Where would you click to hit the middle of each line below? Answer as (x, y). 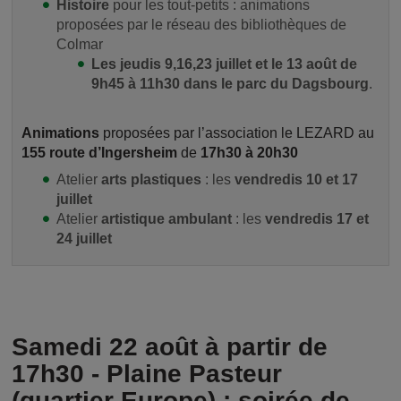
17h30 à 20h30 (249, 152)
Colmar (80, 44)
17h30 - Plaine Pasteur (147, 373)
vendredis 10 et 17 (296, 179)
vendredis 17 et (317, 218)
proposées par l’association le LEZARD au (239, 132)
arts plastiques (151, 179)
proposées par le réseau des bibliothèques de (201, 24)
